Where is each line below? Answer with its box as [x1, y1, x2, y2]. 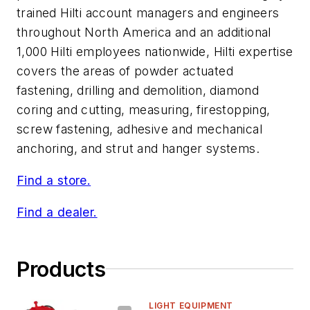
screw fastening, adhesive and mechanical [17, 122, 262, 137]
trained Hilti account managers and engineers [17, 6, 280, 21]
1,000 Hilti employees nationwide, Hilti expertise [17, 44, 293, 60]
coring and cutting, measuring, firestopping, [17, 102, 271, 118]
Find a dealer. [17, 204, 98, 219]
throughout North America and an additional [17, 25, 271, 40]
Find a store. [17, 173, 91, 188]
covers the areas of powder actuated [17, 64, 233, 79]
